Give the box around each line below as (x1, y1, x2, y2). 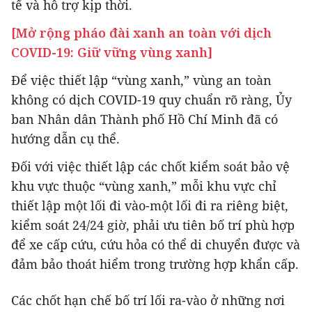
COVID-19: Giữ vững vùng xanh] (11, 43, 212, 61)
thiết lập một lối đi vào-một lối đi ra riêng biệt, (11, 196, 288, 214)
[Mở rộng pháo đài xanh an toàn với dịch (11, 24, 272, 41)
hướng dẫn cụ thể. (11, 130, 120, 147)
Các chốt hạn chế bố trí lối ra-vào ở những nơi (11, 291, 285, 309)
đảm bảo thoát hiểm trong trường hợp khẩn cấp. (11, 255, 299, 272)
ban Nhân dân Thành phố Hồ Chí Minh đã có (11, 110, 278, 127)
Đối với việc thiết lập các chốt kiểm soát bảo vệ (11, 157, 290, 175)
